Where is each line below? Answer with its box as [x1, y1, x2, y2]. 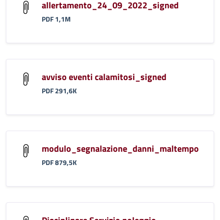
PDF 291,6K [42, 85, 77, 96]
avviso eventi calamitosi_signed [42, 70, 166, 83]
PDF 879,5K [42, 157, 77, 167]
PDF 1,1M [42, 14, 71, 24]
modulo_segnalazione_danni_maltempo [42, 141, 199, 155]
